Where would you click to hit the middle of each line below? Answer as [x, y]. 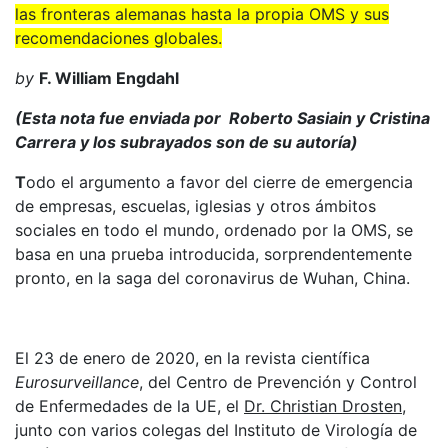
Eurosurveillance [77, 382]
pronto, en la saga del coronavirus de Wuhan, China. [212, 278]
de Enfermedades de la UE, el [129, 406]
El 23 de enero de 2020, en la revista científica [192, 358]
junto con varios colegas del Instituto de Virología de [216, 430]
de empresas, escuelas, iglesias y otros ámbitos [195, 206]
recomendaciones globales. [118, 38]
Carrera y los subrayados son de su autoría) [186, 142]
